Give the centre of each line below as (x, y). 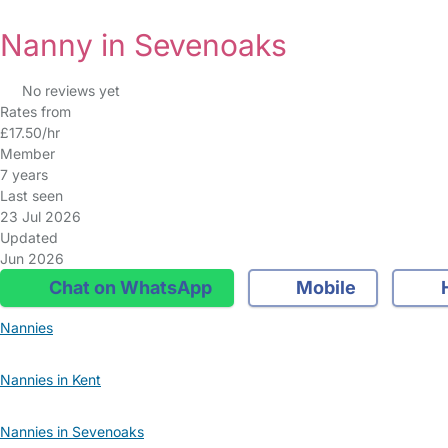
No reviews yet (70, 90)
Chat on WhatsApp (128, 287)
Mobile (324, 287)
